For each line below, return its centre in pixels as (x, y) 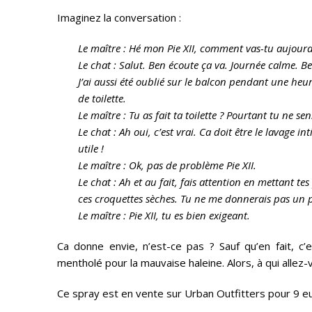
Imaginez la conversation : (119, 17)
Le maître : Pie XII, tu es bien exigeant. (165, 215)
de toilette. (103, 98)
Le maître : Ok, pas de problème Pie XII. (167, 165)
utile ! (91, 148)
